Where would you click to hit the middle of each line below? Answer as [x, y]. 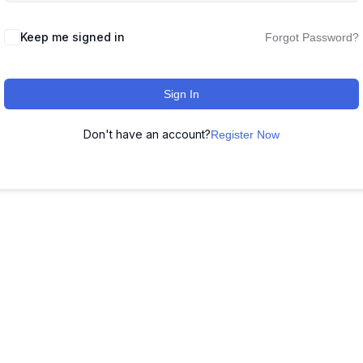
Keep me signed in [73, 37]
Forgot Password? [312, 37]
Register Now [245, 135]
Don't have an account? [147, 134]
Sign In [181, 94]
